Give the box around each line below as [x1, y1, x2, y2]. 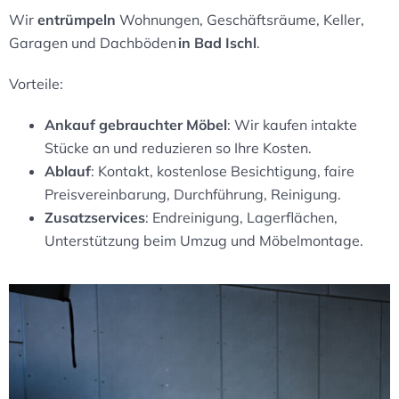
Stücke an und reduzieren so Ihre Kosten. [45, 138, 312, 157]
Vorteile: [9, 74, 63, 93]
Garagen [9, 33, 68, 52]
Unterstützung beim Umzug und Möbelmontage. [45, 231, 363, 249]
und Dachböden [68, 33, 178, 52]
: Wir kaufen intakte [227, 115, 357, 134]
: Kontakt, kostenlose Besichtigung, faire [91, 161, 354, 180]
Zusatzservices [45, 208, 145, 226]
